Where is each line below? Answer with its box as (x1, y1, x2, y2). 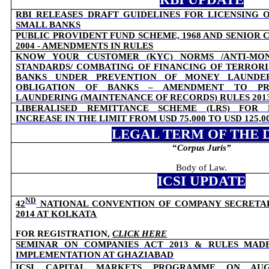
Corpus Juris (177, 143, 226, 153)
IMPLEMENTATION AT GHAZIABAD (16, 250, 174, 259)
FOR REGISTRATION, (16, 228, 113, 238)
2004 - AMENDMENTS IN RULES (16, 41, 154, 50)
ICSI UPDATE (157, 174, 246, 189)
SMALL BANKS (16, 20, 81, 29)
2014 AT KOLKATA (16, 208, 97, 219)
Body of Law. (176, 163, 228, 172)
